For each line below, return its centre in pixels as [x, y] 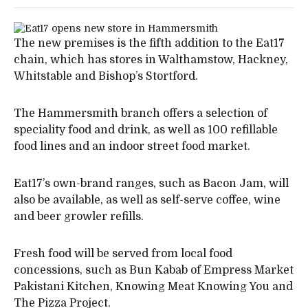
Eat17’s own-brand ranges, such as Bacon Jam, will [151, 184]
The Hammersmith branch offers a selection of [141, 113]
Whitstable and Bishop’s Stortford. [106, 76]
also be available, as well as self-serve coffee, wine [147, 200]
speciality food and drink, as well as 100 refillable [146, 130]
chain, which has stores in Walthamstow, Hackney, [151, 60]
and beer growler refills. [79, 217]
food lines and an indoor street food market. [132, 146]
